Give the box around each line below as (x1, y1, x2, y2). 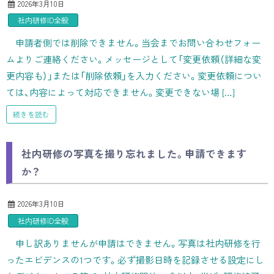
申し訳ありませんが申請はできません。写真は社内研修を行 (15, 236, 261, 250)
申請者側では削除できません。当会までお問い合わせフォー (15, 36, 261, 50)
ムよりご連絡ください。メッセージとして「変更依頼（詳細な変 (6, 53, 261, 66)
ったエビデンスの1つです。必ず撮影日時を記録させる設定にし (6, 253, 264, 266)
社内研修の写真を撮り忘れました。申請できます (21, 146, 247, 161)
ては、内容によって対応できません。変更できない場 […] (6, 86, 235, 99)
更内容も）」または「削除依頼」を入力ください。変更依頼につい (6, 69, 262, 83)
